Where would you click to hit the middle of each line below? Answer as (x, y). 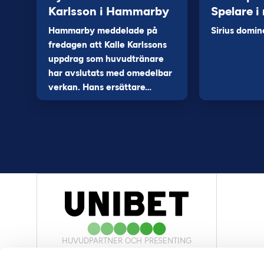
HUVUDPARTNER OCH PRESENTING (126, 241)
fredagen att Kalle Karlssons (108, 45)
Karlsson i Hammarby (109, 11)
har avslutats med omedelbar (110, 73)
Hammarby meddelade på (103, 31)
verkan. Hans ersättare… (100, 87)
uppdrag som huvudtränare (106, 59)
